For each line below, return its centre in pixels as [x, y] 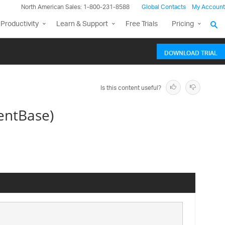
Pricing [183, 24]
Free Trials [142, 24]
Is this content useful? [131, 88]
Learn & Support [82, 24]
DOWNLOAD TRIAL [191, 52]
